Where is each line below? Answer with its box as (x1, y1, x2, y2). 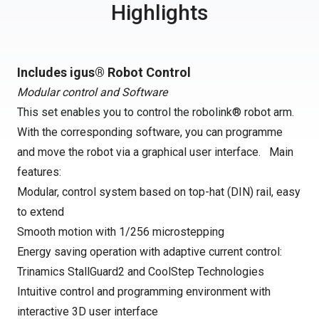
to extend (17, 205, 64, 219)
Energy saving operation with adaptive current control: (17, 245, 282, 258)
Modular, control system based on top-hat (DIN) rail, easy (17, 185, 300, 199)
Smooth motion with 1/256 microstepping (17, 225, 224, 239)
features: (17, 165, 61, 179)
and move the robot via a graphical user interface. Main (17, 145, 293, 159)
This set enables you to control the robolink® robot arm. (17, 105, 294, 119)
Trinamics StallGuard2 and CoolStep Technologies (17, 265, 264, 278)
